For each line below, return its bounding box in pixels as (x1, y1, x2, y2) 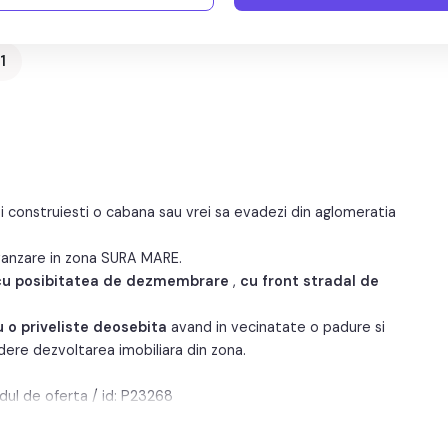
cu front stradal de (236, 271, 379, 290)
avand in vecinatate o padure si (167, 317, 385, 336)
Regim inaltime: (62, 12, 164, 31)
